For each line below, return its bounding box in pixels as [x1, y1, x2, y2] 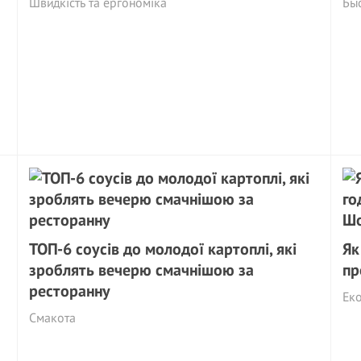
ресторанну [29, 280, 111, 301]
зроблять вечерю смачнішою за [29, 259, 255, 280]
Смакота [29, 309, 77, 326]
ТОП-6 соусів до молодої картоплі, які [29, 239, 297, 259]
